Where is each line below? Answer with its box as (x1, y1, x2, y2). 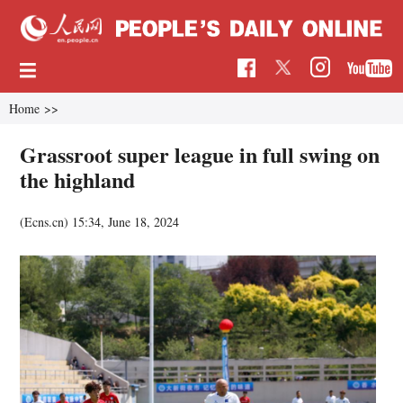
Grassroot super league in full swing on (20, 138, 381, 170)
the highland (20, 163, 136, 195)
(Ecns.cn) (20, 212, 73, 230)
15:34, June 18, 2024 (72, 212, 180, 230)
